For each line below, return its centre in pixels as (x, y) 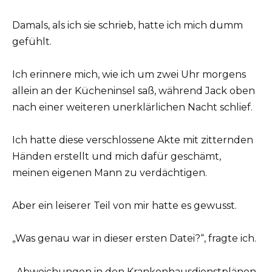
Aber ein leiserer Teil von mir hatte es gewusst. (124, 206)
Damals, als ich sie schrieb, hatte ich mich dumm (127, 25)
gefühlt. (32, 41)
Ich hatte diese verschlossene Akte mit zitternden (133, 140)
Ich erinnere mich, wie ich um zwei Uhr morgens (129, 74)
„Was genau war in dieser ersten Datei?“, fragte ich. (134, 239)
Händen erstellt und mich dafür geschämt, (117, 156)
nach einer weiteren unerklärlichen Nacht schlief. (132, 107)
